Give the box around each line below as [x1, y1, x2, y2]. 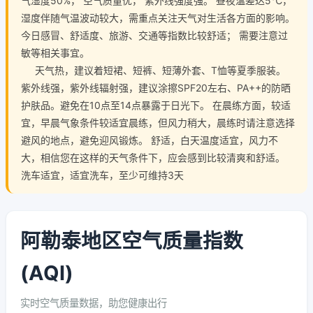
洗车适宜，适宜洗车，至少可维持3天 [21, 169, 184, 181]
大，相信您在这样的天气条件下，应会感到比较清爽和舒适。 [21, 152, 285, 163]
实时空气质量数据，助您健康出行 [20, 297, 167, 309]
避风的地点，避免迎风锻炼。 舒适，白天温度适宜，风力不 [21, 134, 278, 146]
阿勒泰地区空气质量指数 [20, 228, 243, 253]
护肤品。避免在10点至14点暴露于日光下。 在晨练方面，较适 [21, 99, 291, 111]
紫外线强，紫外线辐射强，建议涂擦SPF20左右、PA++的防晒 [21, 82, 291, 94]
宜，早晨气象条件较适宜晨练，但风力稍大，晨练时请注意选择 [21, 117, 295, 129]
